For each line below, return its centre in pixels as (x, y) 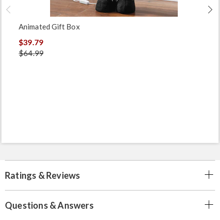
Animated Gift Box (49, 26)
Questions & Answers (49, 205)
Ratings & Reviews (43, 175)
